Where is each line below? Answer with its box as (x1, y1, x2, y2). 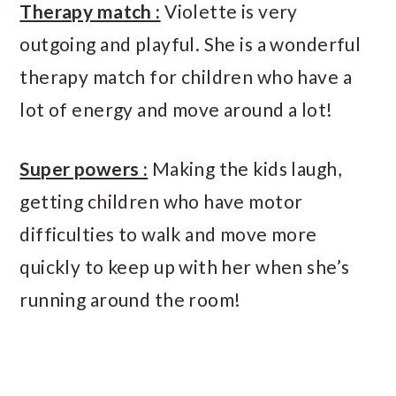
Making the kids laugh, (148, 156, 341, 179)
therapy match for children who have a (19, 65, 352, 88)
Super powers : (19, 156, 148, 179)
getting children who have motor (19, 189, 303, 212)
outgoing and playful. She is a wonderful (19, 32, 362, 55)
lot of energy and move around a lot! (19, 97, 333, 120)
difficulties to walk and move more (19, 222, 317, 245)
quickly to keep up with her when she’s (19, 255, 350, 278)
